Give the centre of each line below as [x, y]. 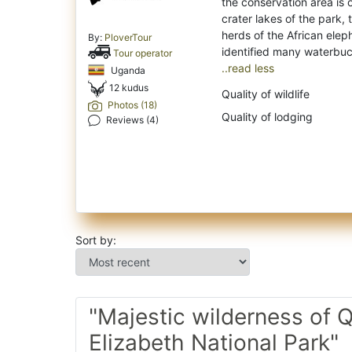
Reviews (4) [132, 119]
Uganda [127, 70]
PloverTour [128, 37]
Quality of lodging [267, 117]
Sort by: [96, 240]
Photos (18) [131, 105]
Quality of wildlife [266, 94]
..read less [248, 68]
